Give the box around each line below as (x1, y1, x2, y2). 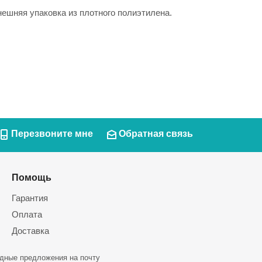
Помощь (12, 172, 51, 182)
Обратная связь (119, 129, 193, 139)
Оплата (12, 209, 42, 219)
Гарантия (12, 193, 48, 203)
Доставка (12, 226, 49, 236)
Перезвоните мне (11, 129, 93, 139)
